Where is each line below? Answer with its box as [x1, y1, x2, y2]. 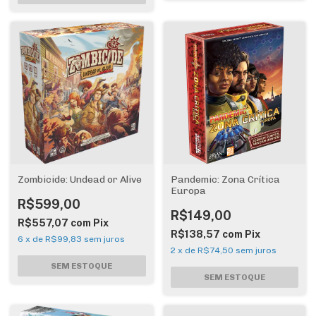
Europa [170, 184, 206, 197]
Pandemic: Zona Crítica [170, 173, 280, 186]
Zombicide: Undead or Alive [18, 173, 142, 186]
